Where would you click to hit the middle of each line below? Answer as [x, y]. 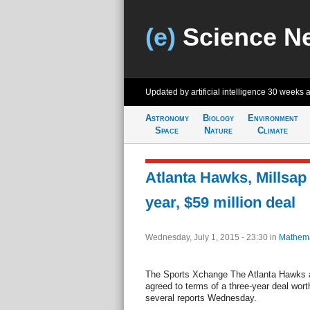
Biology [218, 118]
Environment [273, 118]
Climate [273, 130]
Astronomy [167, 118]
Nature [218, 130]
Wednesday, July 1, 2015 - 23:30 [207, 237]
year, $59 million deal [220, 202]
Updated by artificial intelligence [206, 92]
